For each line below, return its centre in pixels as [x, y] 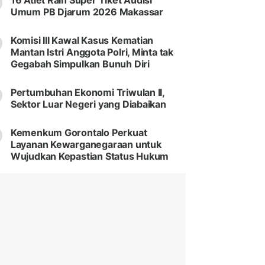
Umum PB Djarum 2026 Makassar [87, 12]
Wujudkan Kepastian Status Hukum [90, 156]
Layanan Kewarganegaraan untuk [86, 145]
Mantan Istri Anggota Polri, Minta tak [92, 52]
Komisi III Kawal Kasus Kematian [82, 41]
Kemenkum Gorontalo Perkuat [79, 133]
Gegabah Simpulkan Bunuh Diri [80, 64]
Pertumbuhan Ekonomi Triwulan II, [88, 93]
